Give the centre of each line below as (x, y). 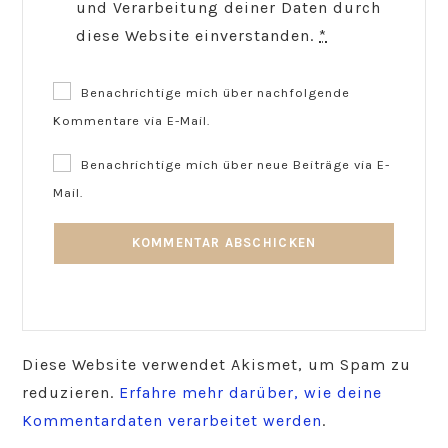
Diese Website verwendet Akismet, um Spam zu (217, 364)
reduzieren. (71, 392)
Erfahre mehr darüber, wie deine (251, 392)
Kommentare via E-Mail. (132, 120)
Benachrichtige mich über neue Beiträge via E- (236, 164)
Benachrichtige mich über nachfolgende (216, 92)
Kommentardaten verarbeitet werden (172, 420)
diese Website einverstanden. (198, 35)
